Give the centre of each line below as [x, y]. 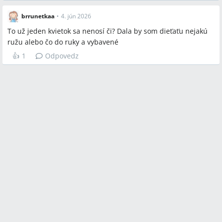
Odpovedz [62, 56]
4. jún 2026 [76, 16]
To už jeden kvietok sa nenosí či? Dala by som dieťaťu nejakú [108, 31]
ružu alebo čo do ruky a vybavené [63, 42]
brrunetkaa [38, 16]
